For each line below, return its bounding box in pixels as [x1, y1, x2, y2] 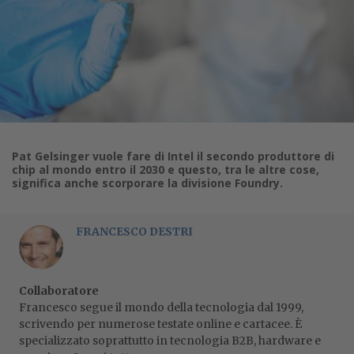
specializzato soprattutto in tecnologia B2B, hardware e [19, 333, 321, 348]
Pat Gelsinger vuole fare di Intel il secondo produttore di [12, 149, 334, 164]
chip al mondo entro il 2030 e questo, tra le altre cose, [12, 162, 319, 177]
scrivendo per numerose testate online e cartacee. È [19, 317, 302, 331]
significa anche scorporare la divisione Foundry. [12, 175, 283, 190]
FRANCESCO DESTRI [76, 224, 193, 239]
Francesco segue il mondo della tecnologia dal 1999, [19, 300, 303, 314]
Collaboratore [19, 284, 99, 298]
